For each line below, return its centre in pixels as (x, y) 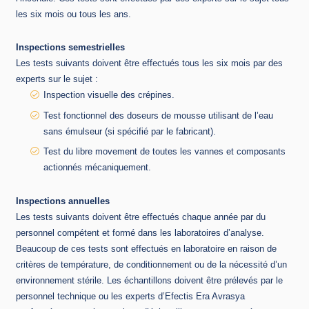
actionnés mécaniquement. (97, 168)
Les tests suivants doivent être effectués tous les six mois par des (149, 63)
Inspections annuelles (63, 201)
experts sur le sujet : (57, 79)
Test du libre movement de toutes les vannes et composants (165, 152)
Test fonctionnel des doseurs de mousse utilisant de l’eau (158, 115)
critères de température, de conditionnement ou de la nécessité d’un (151, 264)
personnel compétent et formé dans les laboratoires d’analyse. (140, 232)
